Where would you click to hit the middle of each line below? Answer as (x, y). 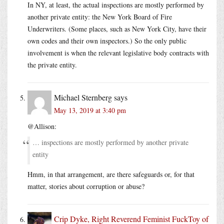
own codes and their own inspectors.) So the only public (107, 40)
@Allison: (42, 126)
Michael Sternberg (83, 97)
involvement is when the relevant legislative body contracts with (118, 52)
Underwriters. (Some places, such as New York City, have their (117, 28)
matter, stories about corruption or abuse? (86, 186)
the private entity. (52, 64)
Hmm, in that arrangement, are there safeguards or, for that (111, 174)
